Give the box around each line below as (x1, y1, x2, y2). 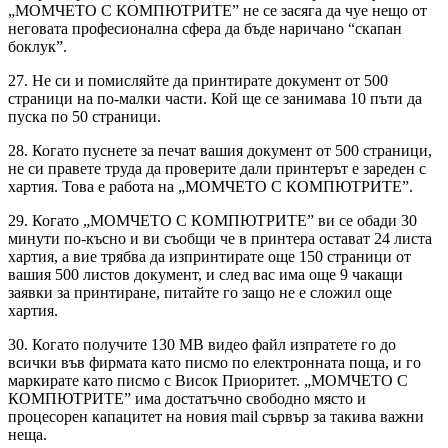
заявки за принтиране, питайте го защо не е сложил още (8, 283, 392, 301)
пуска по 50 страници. (8, 107, 161, 125)
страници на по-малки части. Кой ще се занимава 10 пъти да (8, 89, 422, 107)
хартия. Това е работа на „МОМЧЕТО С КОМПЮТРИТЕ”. (8, 177, 413, 195)
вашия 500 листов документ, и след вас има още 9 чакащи (8, 265, 403, 283)
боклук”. (8, 37, 67, 55)
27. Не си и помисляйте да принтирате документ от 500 (8, 71, 388, 89)
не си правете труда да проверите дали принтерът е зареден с (8, 159, 426, 177)
